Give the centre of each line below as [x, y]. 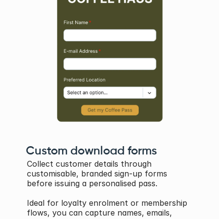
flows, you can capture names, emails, [99, 213]
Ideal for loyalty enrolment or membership [107, 203]
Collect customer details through [89, 164]
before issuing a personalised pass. [93, 183]
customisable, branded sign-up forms [97, 174]
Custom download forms [91, 151]
